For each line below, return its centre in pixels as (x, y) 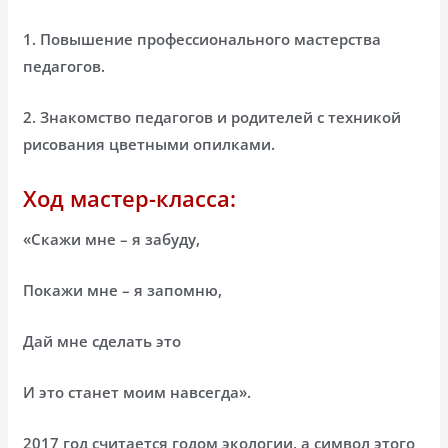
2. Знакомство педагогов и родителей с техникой (212, 117)
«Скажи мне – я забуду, (112, 239)
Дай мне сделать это (102, 341)
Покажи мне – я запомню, (123, 290)
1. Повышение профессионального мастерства (202, 39)
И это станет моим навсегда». (137, 392)
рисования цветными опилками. (149, 144)
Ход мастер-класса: (130, 198)
